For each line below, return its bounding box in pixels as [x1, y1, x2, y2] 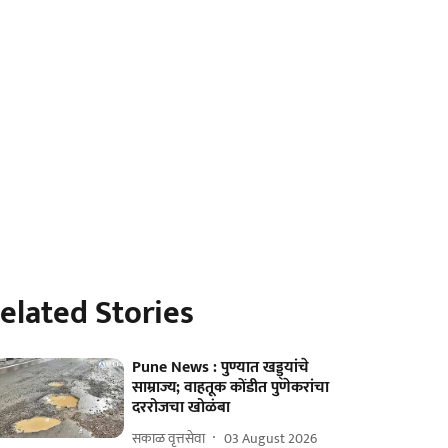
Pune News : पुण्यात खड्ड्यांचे [132, 354, 310, 381]
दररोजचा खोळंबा [132, 394, 231, 421]
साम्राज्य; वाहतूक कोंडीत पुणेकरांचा [132, 374, 330, 401]
